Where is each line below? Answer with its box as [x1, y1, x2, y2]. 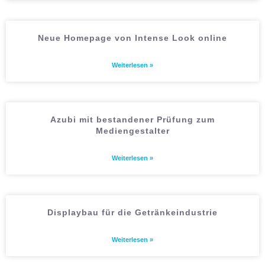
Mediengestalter [95, 126, 170, 135]
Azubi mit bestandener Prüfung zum [50, 115, 215, 124]
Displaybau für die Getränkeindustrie [47, 208, 218, 217]
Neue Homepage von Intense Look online [38, 33, 227, 43]
